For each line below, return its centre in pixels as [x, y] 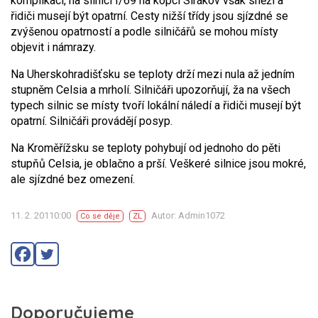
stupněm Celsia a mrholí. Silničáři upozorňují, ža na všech [150, 90]
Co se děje [100, 216]
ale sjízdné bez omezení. [73, 179]
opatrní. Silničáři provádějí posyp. [92, 121]
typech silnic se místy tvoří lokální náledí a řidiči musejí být [156, 105]
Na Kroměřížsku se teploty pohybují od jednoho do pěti [146, 148]
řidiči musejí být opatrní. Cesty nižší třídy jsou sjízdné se [149, 16]
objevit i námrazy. [53, 47]
